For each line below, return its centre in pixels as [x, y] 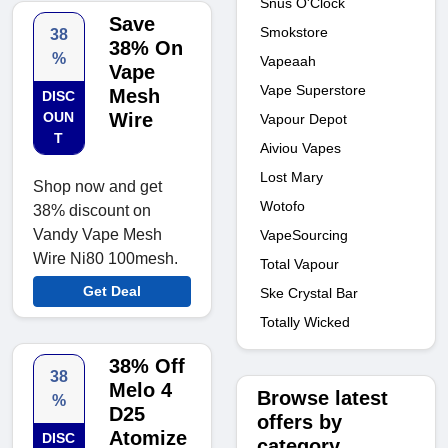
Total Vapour [299, 263]
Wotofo [282, 205]
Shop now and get [97, 187]
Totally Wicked [305, 321]
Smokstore [294, 31]
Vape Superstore [313, 89]
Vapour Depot [303, 118]
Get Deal [112, 291]
